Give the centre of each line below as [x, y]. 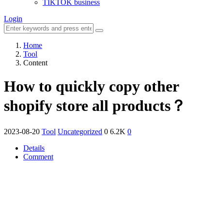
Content [35, 63]
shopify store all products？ [95, 106]
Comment [38, 156]
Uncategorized [80, 131]
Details [34, 148]
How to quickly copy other [91, 86]
